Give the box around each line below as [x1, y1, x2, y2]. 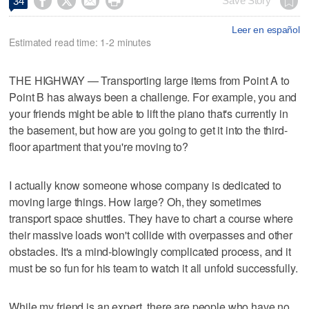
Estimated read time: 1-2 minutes [9, 34, 151, 49]
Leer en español [231, 23, 300, 35]
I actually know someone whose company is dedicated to [9, 177, 281, 193]
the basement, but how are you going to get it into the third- [9, 121, 288, 138]
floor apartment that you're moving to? [9, 138, 189, 154]
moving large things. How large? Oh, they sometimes [9, 193, 262, 210]
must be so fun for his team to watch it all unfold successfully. [9, 259, 298, 276]
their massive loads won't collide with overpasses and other [9, 226, 293, 243]
